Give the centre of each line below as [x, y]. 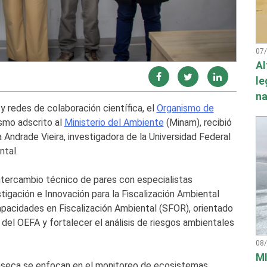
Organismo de [185, 108]
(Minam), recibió [198, 123]
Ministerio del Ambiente [114, 123]
